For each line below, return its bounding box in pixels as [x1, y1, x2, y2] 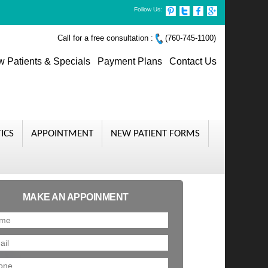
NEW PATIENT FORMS [111, 129, 200, 139]
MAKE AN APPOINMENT [22, 192, 129, 202]
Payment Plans [98, 56, 162, 66]
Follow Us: [134, 6, 162, 13]
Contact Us [169, 56, 217, 66]
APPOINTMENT [31, 129, 93, 139]
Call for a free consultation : [57, 33, 156, 43]
